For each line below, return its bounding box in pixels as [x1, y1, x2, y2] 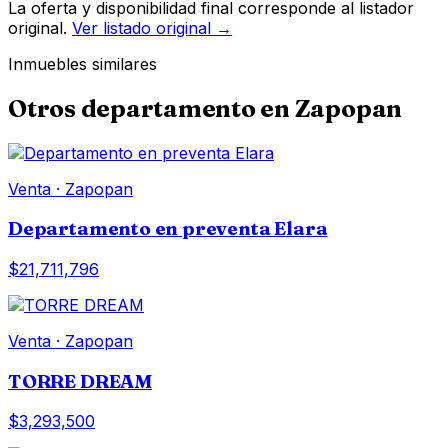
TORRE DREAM [8, 369, 152, 393]
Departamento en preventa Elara [8, 217, 328, 241]
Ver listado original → [72, 17, 232, 38]
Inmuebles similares [8, 53, 157, 74]
